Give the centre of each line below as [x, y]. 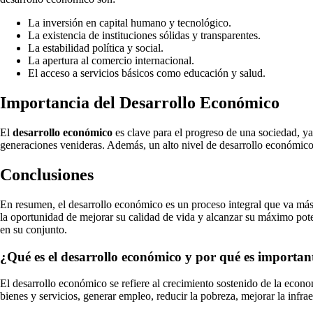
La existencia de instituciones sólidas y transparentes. [144, 36]
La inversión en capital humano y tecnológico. [130, 23]
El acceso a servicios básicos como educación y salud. [147, 73]
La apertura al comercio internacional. [111, 61]
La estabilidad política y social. [96, 48]
